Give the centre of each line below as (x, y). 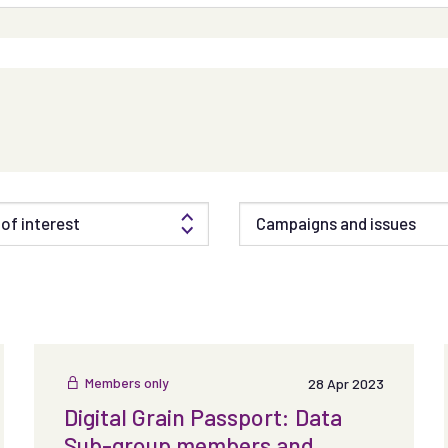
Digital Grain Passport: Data (202, 417)
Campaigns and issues (336, 223)
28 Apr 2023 (345, 384)
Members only (126, 382)
